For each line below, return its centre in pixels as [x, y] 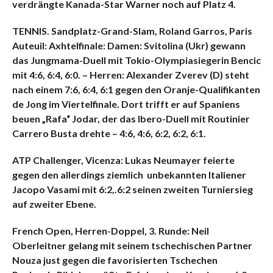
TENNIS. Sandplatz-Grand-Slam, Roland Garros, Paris [132, 30]
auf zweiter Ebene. [54, 204]
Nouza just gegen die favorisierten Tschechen [115, 260]
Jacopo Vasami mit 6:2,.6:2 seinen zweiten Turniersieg [132, 189]
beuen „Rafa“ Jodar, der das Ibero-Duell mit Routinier [131, 118]
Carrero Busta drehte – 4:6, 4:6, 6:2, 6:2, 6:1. [109, 133]
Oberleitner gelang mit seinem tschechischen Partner [132, 245]
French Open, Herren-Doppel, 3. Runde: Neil [110, 230]
